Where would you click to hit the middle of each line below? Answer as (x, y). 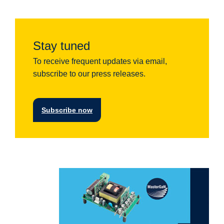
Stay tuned (61, 45)
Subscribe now (67, 110)
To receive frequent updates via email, (100, 61)
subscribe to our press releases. (89, 73)
